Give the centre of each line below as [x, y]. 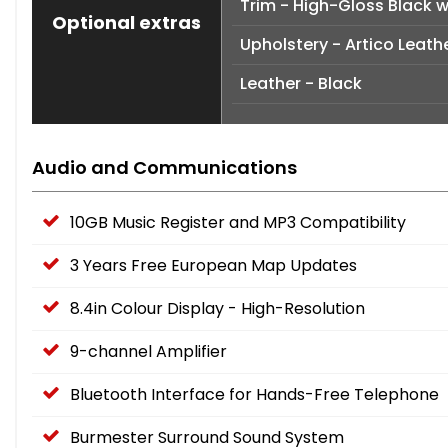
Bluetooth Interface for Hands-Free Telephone [254, 395]
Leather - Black [301, 84]
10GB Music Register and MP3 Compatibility [238, 223]
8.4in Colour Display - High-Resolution [217, 309]
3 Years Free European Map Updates [213, 266]
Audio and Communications [164, 168]
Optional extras [126, 23]
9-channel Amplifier [148, 352]
